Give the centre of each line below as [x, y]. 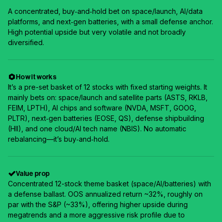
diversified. [26, 42]
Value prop [33, 173]
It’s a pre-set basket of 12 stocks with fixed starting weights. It [108, 87]
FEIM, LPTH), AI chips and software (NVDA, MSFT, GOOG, [102, 108]
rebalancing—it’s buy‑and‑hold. [59, 139]
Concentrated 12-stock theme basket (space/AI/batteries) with [110, 184]
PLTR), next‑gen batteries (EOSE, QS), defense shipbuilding [106, 118]
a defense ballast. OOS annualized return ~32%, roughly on [105, 194]
